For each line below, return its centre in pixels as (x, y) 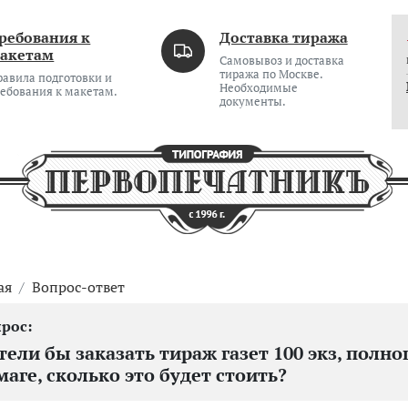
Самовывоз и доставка (281, 61)
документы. (252, 102)
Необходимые (258, 88)
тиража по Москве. (270, 74)
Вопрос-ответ (78, 287)
